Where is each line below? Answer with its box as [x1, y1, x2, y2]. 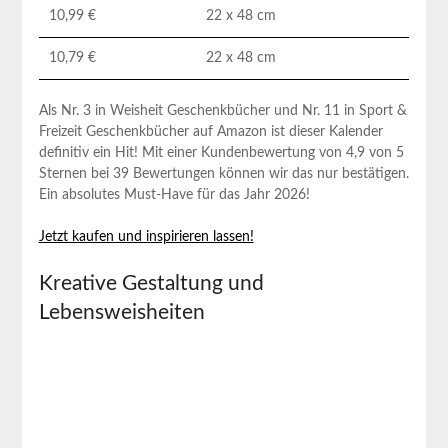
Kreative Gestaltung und [38, 272, 264, 294]
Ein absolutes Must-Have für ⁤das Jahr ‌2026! [38, 187, 310, 202]
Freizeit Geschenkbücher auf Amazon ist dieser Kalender [38, 124, 383, 139]
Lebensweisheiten [38, 301, 205, 323]
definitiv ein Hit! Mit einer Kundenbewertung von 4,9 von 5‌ [38, 145, 404, 160]
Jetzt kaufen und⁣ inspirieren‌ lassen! [38, 229, 254, 244]
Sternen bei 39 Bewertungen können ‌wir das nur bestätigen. [38, 166, 409, 181]
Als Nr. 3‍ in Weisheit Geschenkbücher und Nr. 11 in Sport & [38, 103, 407, 118]
